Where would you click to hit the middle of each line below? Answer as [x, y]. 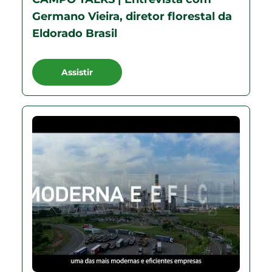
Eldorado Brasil [75, 33]
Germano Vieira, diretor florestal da [132, 16]
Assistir [77, 72]
